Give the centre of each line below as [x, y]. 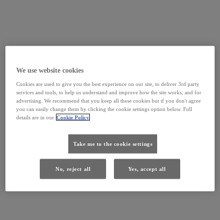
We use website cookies [50, 70]
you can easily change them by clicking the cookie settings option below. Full [104, 109]
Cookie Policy [73, 117]
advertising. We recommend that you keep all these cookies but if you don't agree [109, 100]
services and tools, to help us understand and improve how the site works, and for [109, 92]
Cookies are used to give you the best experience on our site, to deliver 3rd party [108, 84]
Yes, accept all [147, 169]
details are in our [35, 117]
